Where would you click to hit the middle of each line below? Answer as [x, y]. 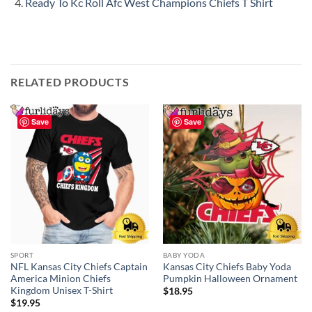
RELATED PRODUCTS [70, 82]
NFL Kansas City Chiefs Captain [79, 266]
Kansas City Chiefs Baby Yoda [227, 266]
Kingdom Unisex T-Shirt [61, 290]
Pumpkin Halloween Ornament [230, 278]
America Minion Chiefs [60, 278]
